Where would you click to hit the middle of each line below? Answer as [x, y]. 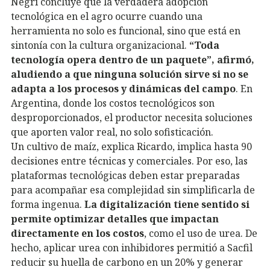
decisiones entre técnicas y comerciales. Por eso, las [129, 161]
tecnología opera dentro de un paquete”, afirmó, [133, 60]
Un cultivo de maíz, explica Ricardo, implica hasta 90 [131, 147]
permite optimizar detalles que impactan [115, 219]
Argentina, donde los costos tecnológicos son [113, 103]
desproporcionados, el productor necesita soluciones [132, 118]
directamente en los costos [77, 234]
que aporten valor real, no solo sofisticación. [112, 132]
